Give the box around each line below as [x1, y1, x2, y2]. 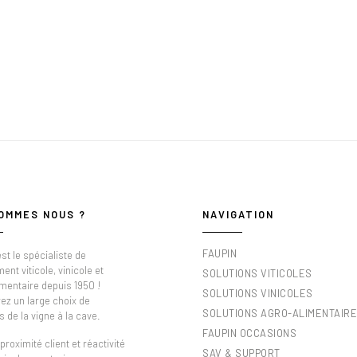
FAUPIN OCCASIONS [202, 327, 296, 339]
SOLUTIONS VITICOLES [202, 267, 312, 280]
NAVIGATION [202, 208, 274, 221]
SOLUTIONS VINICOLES [202, 287, 313, 300]
